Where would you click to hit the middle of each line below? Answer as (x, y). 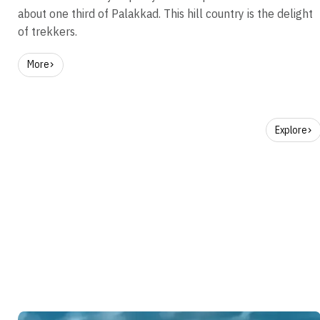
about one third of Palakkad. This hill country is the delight (165, 13)
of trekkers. (47, 31)
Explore (291, 130)
